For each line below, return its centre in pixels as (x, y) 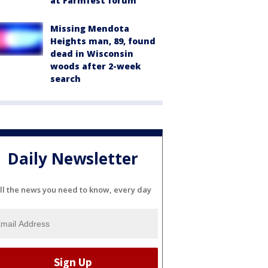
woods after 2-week (95, 66)
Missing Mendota (90, 28)
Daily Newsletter (73, 159)
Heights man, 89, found (103, 41)
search (66, 79)
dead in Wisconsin (92, 54)
